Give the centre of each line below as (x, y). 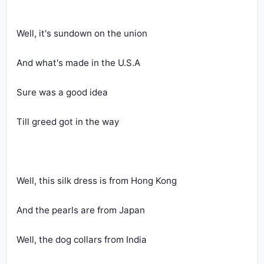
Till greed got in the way (68, 122)
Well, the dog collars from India (82, 240)
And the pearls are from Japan (81, 210)
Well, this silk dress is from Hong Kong (97, 181)
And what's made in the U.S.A (78, 63)
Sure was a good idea (62, 92)
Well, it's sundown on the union (82, 33)
